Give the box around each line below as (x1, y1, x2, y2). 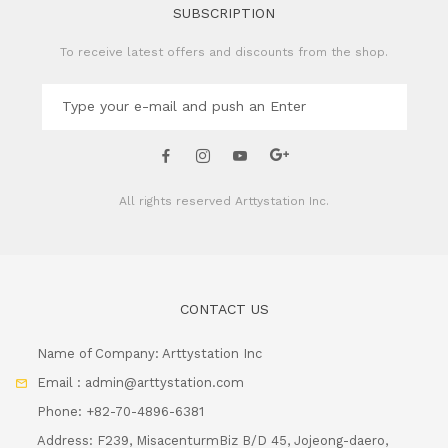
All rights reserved (119, 194, 235, 209)
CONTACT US (179, 301, 269, 318)
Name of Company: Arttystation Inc (37, 346, 262, 362)
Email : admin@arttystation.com (37, 375, 244, 391)
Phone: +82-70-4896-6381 (37, 404, 204, 420)
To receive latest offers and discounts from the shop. (60, 45, 388, 60)
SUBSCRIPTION (173, 5, 275, 22)
